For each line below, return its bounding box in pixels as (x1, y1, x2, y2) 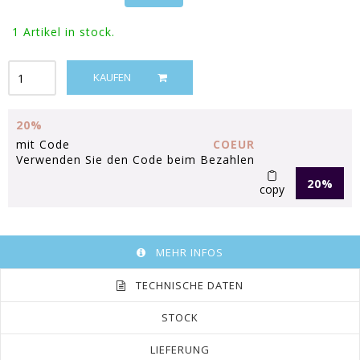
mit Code (16, 137, 70, 153)
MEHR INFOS (156, 244, 223, 260)
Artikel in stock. (23, 24, 115, 40)
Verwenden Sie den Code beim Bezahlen (16, 152, 255, 168)
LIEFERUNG (150, 342, 210, 358)
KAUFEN (92, 70, 131, 85)
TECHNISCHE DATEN (136, 277, 243, 292)
